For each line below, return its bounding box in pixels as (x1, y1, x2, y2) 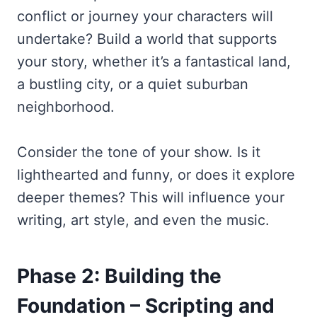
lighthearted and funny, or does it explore (17, 166, 295, 183)
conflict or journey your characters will (17, 7, 273, 25)
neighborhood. (17, 98, 115, 115)
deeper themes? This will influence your (17, 188, 284, 206)
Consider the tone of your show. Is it (17, 143, 260, 161)
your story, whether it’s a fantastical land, (17, 52, 291, 70)
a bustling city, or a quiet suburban (17, 75, 248, 93)
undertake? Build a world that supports (17, 30, 277, 47)
